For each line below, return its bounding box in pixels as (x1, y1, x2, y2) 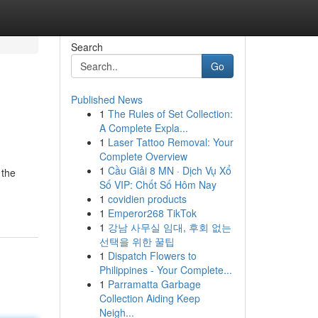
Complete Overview (99, 149, 187, 163)
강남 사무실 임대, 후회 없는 (107, 220, 231, 234)
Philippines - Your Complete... (99, 263, 232, 277)
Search (70, 40, 103, 54)
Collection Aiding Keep (99, 291, 200, 305)
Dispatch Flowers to (107, 248, 197, 263)
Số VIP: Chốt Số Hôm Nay (99, 177, 216, 192)
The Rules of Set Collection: (107, 106, 233, 121)
